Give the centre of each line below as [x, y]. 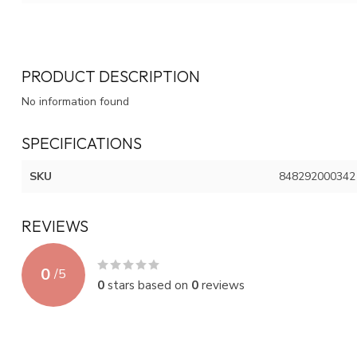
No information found [75, 101]
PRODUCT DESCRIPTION [111, 76]
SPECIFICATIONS [82, 143]
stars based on [148, 284]
